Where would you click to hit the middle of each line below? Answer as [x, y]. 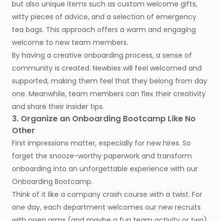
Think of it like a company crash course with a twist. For [107, 195]
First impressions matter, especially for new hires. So [101, 143]
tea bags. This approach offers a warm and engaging [104, 30]
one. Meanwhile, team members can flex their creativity [109, 94]
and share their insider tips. [58, 107]
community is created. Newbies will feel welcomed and [107, 68]
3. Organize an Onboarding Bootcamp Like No [104, 119]
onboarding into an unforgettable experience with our [105, 169]
